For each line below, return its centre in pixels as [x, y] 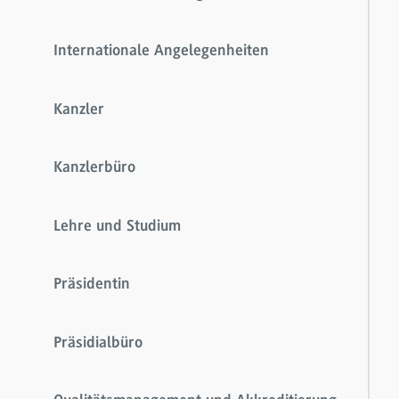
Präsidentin [92, 285]
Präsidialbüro [98, 343]
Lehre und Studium [117, 227]
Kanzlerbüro [94, 169]
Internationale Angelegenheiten [161, 52]
